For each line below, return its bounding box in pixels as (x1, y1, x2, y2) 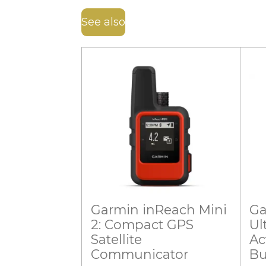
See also (81, 15, 125, 29)
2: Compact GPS (91, 217, 194, 233)
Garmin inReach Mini (91, 202, 227, 218)
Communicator (91, 246, 188, 262)
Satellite (91, 232, 142, 248)
